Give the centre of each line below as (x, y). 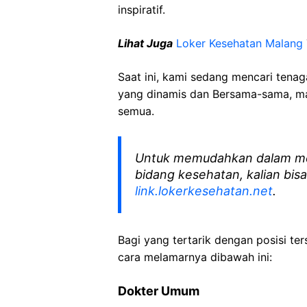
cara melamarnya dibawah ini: (195, 257)
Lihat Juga (145, 43)
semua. (136, 111)
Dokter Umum (159, 291)
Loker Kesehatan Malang (240, 43)
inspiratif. (142, 10)
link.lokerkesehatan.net (204, 191)
